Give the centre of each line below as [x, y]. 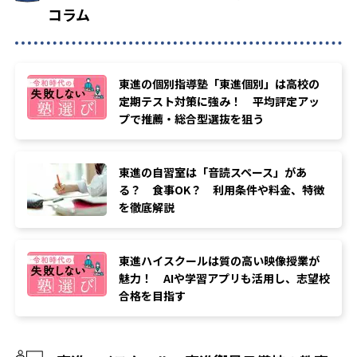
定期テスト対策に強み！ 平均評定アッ [219, 102]
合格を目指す [152, 296]
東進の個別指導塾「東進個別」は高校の [219, 84]
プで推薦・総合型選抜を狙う [191, 119]
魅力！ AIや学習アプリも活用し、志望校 [224, 279]
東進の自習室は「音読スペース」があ [213, 173]
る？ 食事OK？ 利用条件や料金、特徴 [222, 190]
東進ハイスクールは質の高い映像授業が [219, 261]
